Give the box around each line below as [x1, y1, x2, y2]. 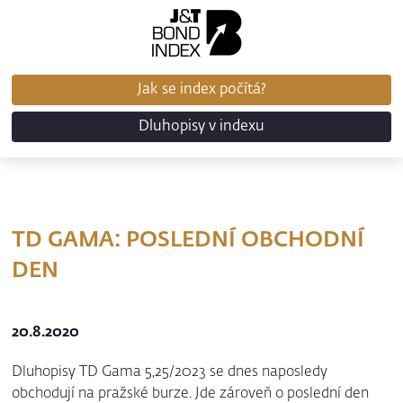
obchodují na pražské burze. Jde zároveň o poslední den [12, 387, 370, 401]
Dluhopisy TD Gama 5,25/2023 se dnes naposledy [12, 365, 328, 380]
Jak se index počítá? [137, 83, 266, 97]
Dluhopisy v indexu [139, 120, 264, 134]
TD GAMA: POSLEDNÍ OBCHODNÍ [12, 229, 365, 251]
